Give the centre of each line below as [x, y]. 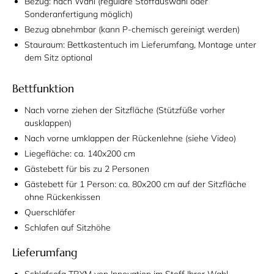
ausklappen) [48, 123]
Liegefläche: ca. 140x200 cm [80, 154]
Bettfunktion [43, 89]
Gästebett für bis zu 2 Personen [87, 169]
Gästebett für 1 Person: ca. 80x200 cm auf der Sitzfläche [135, 184]
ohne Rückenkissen [62, 197]
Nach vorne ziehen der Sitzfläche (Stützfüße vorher [125, 110]
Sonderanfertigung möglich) [79, 14]
